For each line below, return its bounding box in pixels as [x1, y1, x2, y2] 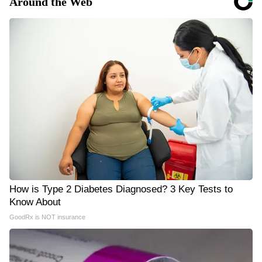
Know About [9, 196, 61, 208]
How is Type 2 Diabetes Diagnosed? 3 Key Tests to [9, 184, 233, 195]
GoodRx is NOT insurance [9, 213, 85, 220]
